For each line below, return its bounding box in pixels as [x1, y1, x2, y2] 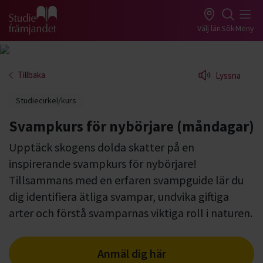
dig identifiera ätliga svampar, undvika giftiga [9, 189, 229, 204]
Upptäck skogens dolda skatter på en [9, 140, 194, 154]
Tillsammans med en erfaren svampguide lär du [9, 173, 244, 187]
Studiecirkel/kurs [16, 95, 77, 106]
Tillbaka [18, 69, 45, 80]
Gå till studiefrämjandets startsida [9, 21, 148, 33]
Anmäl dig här [97, 246, 166, 261]
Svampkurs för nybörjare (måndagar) [9, 117, 254, 136]
